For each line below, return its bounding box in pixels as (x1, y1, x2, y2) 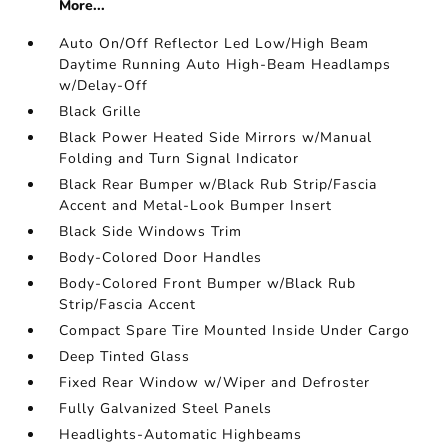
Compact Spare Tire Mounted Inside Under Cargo (59, 321, 411, 340)
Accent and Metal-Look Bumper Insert (59, 196, 333, 215)
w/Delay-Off (59, 76, 149, 95)
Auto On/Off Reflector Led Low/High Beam (59, 34, 370, 53)
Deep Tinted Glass (59, 347, 191, 366)
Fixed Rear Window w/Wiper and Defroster (59, 373, 371, 392)
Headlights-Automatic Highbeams (59, 425, 303, 444)
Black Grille (59, 102, 142, 121)
